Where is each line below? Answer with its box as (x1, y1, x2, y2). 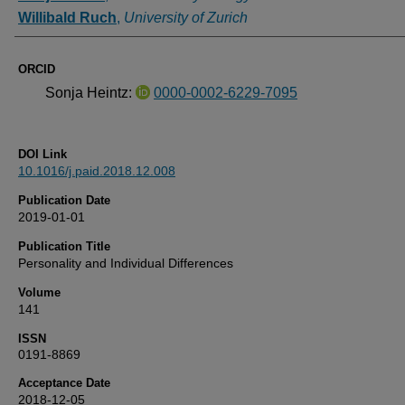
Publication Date (18, 193, 110, 207)
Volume (18, 286, 61, 299)
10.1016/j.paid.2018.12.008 (18, 164, 175, 178)
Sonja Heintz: (45, 85, 136, 100)
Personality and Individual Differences (18, 256, 233, 270)
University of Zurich (124, 10, 248, 25)
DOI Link (18, 147, 67, 161)
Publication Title (18, 240, 110, 253)
